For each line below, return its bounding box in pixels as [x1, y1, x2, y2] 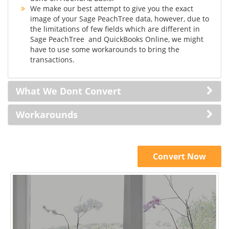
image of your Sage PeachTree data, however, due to [30, 14, 209, 24]
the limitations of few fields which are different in [30, 24, 200, 34]
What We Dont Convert [16, 85, 121, 97]
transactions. [30, 55, 75, 64]
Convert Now [153, 151, 206, 162]
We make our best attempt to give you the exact [30, 4, 193, 13]
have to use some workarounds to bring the [30, 44, 179, 54]
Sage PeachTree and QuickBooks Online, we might [30, 34, 203, 44]
